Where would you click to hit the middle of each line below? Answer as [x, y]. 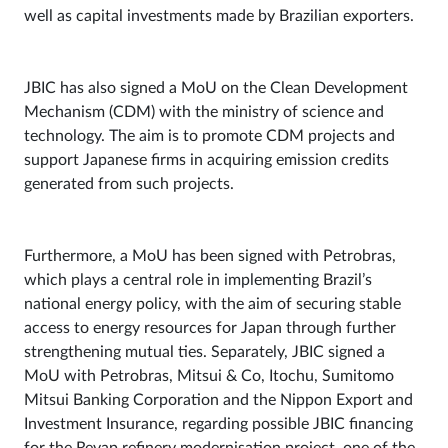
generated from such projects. [129, 183]
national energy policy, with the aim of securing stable [212, 303]
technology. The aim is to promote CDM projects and [209, 135]
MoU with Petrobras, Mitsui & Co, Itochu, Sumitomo [209, 375]
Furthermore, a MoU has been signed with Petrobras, [210, 255]
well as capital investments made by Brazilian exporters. [219, 15]
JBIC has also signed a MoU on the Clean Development [216, 87]
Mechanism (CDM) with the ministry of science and [204, 111]
